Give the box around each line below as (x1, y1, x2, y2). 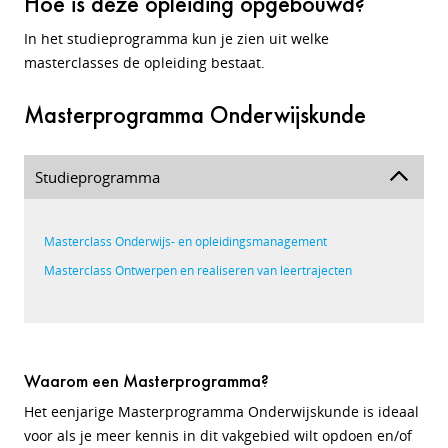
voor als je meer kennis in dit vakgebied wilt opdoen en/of (24, 426, 412, 445)
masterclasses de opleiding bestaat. (24, 53, 265, 72)
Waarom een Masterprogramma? (24, 369, 269, 392)
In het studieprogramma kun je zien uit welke (24, 29, 329, 48)
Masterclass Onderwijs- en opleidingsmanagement (44, 233, 327, 250)
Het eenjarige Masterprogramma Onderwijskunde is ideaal (24, 402, 419, 421)
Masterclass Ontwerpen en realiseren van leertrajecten (44, 262, 352, 279)
